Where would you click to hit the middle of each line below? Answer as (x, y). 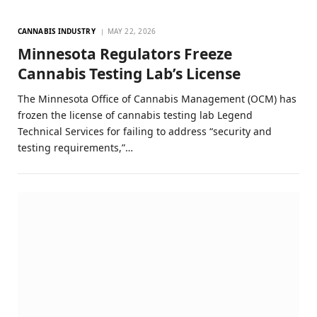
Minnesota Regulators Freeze (125, 53)
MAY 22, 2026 (132, 31)
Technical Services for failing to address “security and (145, 131)
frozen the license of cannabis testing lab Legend (135, 115)
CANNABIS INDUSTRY (57, 31)
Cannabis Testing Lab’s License (129, 73)
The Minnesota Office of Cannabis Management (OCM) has (157, 98)
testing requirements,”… (75, 147)
